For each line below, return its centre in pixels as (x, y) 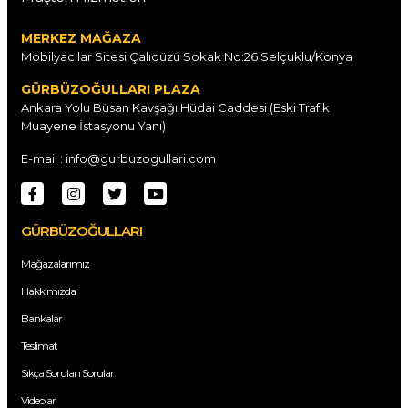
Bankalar (41, 319)
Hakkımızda (48, 291)
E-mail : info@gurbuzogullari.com (118, 159)
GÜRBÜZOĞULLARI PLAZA (111, 90)
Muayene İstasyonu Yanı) (93, 126)
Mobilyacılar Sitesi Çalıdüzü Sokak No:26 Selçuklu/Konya (187, 57)
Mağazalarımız (55, 264)
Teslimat (39, 346)
